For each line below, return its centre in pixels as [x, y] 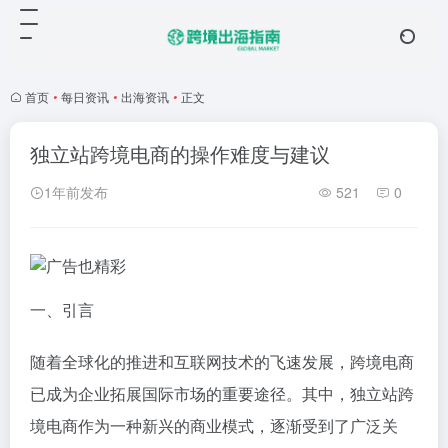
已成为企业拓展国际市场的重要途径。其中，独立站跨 [222, 393]
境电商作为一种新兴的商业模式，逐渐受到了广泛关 [214, 425]
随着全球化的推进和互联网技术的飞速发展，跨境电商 [222, 361]
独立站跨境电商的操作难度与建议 [180, 153]
